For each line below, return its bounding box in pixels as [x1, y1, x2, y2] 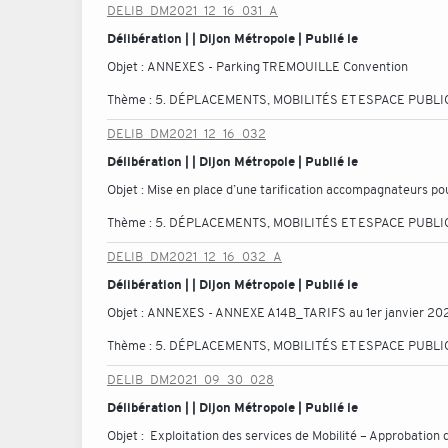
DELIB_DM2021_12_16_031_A [107, 2, 278, 19]
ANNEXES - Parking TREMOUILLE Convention [147, 58, 408, 75]
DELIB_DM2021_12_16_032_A [107, 248, 282, 265]
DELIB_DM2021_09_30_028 [107, 371, 274, 388]
